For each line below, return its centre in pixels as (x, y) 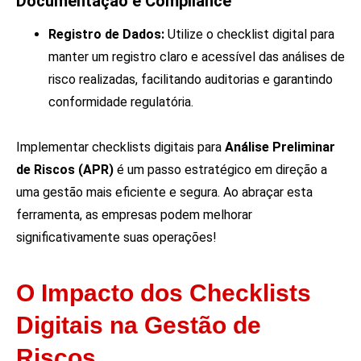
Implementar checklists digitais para (120, 147)
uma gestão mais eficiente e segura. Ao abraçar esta (164, 193)
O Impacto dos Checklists (164, 293)
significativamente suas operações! (116, 238)
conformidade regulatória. (121, 102)
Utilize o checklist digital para (249, 35)
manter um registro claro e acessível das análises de (197, 57)
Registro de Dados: (106, 35)
